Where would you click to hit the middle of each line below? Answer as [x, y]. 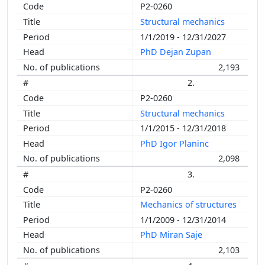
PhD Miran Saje [172, 235]
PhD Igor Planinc [176, 143]
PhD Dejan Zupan [177, 52]
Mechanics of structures [190, 205]
